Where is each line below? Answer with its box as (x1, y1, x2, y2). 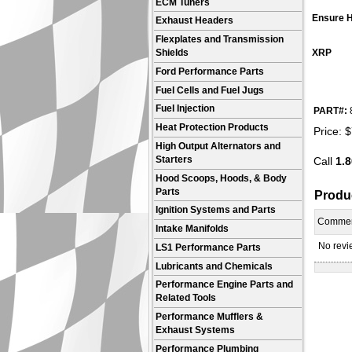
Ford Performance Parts (156, 66, 265, 76)
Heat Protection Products (156, 123, 269, 133)
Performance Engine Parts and (156, 280, 294, 290)
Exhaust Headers (156, 16, 234, 26)
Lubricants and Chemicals (156, 261, 273, 271)
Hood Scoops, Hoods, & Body (156, 173, 288, 183)
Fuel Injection (156, 104, 215, 114)
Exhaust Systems (156, 325, 236, 335)
